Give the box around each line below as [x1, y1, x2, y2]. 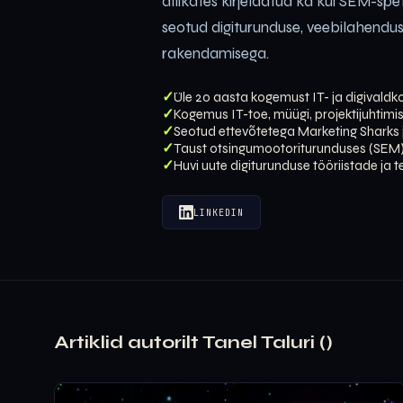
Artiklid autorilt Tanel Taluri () [54, 331, 333, 354]
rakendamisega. [162, 44, 269, 63]
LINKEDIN [193, 206, 244, 219]
